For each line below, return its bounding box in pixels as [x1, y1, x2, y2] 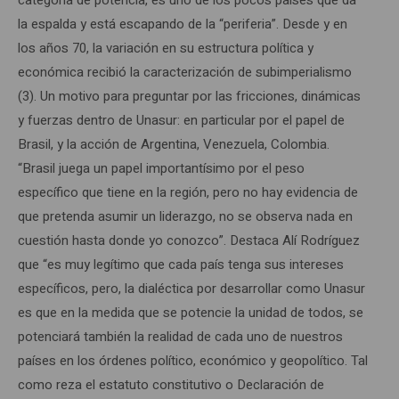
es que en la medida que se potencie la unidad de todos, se [18, 302, 363, 322]
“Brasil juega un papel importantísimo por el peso [18, 158, 305, 178]
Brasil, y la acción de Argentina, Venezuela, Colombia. [18, 134, 330, 154]
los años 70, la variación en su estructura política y [18, 37, 313, 58]
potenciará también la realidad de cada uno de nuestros [18, 326, 343, 346]
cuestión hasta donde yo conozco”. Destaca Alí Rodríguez [18, 230, 360, 250]
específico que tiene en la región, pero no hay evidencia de [18, 182, 358, 202]
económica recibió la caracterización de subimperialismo [18, 61, 352, 82]
